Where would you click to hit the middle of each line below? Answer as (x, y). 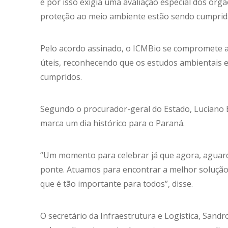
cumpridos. (61, 77)
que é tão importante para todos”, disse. (117, 184)
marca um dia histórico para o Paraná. (112, 123)
